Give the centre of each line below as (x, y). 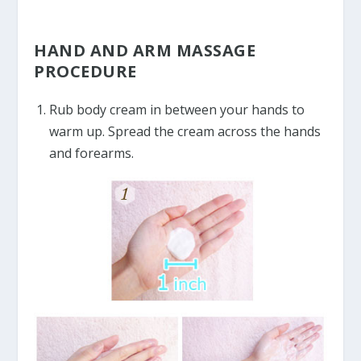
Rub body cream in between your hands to (176, 109)
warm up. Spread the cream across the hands (185, 131)
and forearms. (91, 153)
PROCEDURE (85, 71)
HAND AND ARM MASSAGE (145, 50)
